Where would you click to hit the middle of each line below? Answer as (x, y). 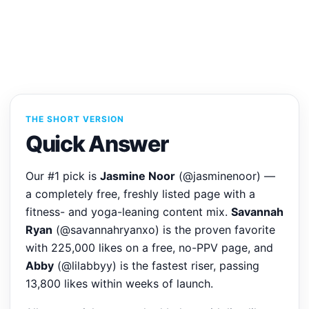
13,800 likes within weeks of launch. (119, 283)
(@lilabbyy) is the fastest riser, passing (157, 266)
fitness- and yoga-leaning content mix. (128, 212)
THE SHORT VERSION (75, 119)
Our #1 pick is (63, 176)
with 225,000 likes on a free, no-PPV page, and (149, 248)
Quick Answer (97, 144)
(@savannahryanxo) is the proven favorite (164, 230)
